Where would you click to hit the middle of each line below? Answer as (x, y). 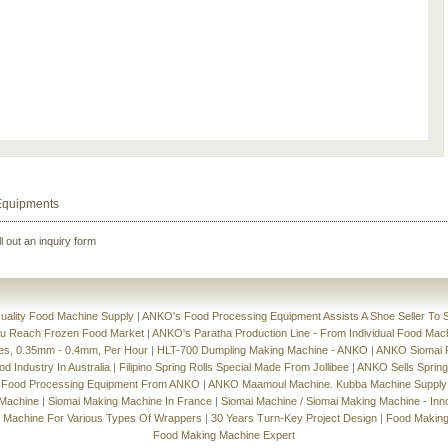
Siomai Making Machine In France (130, 401)
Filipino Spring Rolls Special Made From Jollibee (233, 367)
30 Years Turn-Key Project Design (294, 418)
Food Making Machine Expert (224, 435)
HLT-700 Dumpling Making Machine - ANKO (262, 350)
